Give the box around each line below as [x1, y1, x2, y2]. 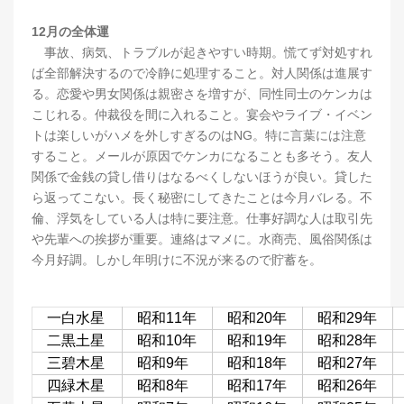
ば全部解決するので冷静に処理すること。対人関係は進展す [32, 65, 372, 80]
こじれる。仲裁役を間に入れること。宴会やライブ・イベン [32, 106, 372, 122]
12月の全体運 [32, 23, 109, 39]
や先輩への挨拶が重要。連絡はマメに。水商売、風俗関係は [32, 231, 372, 246]
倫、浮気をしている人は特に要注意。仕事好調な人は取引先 [32, 210, 372, 225]
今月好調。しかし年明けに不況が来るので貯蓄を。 [32, 252, 322, 267]
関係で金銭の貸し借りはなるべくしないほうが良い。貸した [32, 169, 372, 184]
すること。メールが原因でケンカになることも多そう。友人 [32, 148, 372, 163]
